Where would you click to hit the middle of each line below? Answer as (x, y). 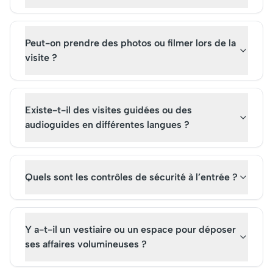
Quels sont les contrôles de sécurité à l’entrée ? (131, 177)
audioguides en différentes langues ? (107, 125)
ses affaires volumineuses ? (86, 244)
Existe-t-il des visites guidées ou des (108, 110)
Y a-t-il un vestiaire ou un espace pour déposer (130, 229)
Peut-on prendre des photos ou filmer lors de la (130, 43)
